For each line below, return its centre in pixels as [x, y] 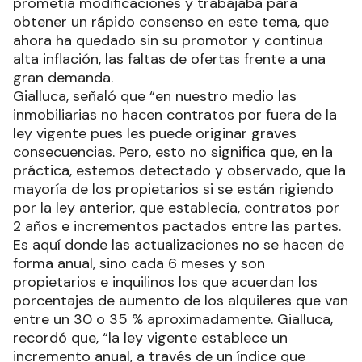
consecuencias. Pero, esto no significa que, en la [173, 152]
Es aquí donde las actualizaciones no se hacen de [179, 244]
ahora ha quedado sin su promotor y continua [168, 40]
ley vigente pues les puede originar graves [155, 133]
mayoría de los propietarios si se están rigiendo [173, 189]
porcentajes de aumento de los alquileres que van [181, 300]
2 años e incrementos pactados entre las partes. [177, 226]
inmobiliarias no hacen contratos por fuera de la [175, 114]
